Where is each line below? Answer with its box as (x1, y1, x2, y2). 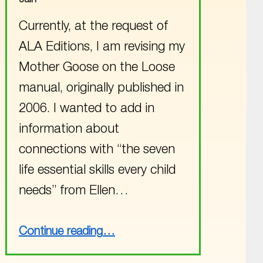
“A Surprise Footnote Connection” (102, 218, 164, 230)
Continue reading (18, 226, 103, 238)
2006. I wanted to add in (18, 102, 154, 116)
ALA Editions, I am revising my (18, 41, 185, 54)
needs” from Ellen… (18, 184, 129, 198)
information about (18, 123, 119, 136)
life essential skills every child (18, 164, 176, 177)
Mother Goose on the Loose (18, 61, 175, 75)
